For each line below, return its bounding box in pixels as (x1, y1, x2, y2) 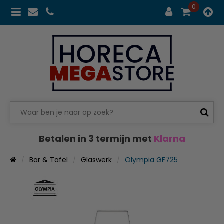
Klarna (153, 132, 185, 145)
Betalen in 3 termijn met (38, 132, 154, 145)
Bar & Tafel (29, 154, 68, 165)
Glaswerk (81, 154, 112, 165)
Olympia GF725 (125, 154, 178, 165)
